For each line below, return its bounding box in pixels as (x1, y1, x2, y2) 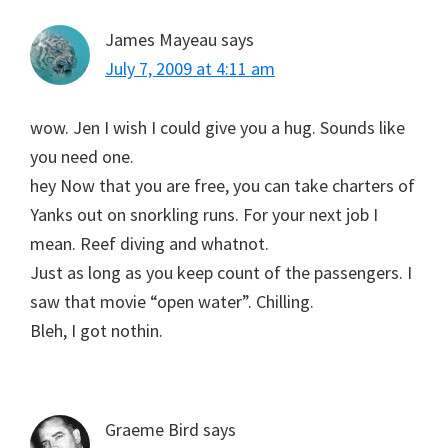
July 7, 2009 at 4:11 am (105, 56, 275, 80)
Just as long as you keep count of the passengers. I (30, 260, 412, 284)
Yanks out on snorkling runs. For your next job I (30, 202, 378, 226)
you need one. (30, 144, 134, 168)
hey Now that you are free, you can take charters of (30, 173, 415, 197)
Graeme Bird (105, 417, 199, 441)
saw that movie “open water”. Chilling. (30, 289, 314, 313)
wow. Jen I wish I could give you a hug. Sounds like (30, 115, 405, 139)
